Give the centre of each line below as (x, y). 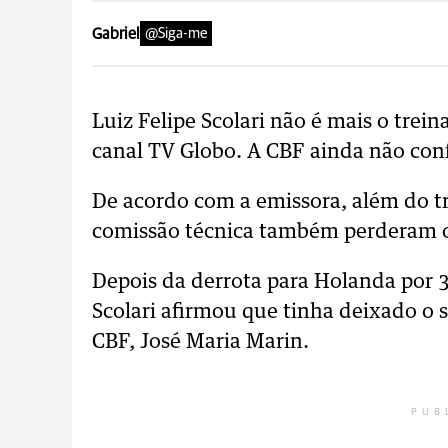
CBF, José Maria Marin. (200, 342)
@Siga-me (176, 34)
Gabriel (116, 33)
